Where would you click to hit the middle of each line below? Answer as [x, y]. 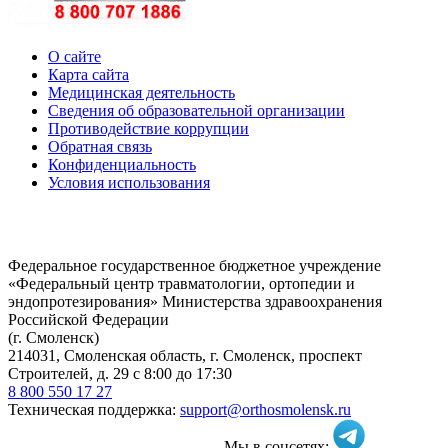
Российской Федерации [88, 319]
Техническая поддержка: [94, 409]
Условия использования [129, 182]
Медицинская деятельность [141, 92]
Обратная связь [100, 146]
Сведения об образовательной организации [196, 110]
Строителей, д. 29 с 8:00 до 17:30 [120, 373]
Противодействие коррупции [148, 128]
